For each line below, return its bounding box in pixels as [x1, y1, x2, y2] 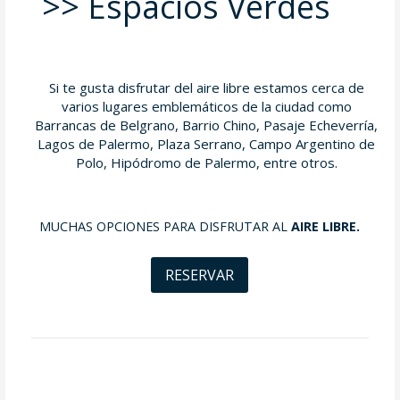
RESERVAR [165, 265, 235, 286]
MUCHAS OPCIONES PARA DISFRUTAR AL [39, 218, 292, 236]
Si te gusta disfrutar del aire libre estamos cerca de [48, 79, 364, 97]
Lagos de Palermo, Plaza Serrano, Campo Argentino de [37, 135, 376, 154]
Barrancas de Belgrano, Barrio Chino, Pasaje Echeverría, [35, 116, 379, 135]
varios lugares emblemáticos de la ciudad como [61, 97, 352, 116]
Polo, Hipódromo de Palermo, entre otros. [75, 154, 337, 172]
